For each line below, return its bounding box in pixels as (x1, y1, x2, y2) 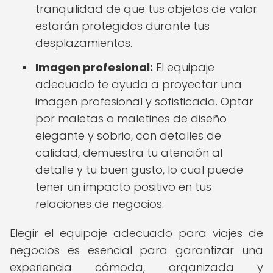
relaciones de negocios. (35, 196, 164, 211)
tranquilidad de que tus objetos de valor (35, 1, 257, 16)
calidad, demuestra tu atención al (35, 145, 222, 160)
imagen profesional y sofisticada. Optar (35, 94, 253, 109)
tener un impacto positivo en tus (35, 179, 211, 194)
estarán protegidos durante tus (35, 18, 210, 34)
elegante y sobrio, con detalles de (35, 128, 221, 143)
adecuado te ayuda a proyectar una (35, 77, 242, 92)
